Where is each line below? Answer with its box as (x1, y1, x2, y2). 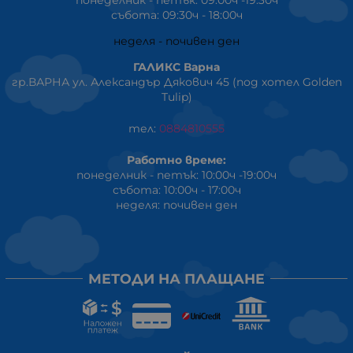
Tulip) (161, 90, 192, 105)
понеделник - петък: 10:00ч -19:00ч (76, 168, 277, 183)
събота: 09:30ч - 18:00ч (110, 8, 243, 23)
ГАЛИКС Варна (133, 60, 220, 75)
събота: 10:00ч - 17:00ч (112, 183, 241, 198)
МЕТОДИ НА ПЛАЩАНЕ (88, 270, 265, 288)
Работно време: (127, 153, 226, 168)
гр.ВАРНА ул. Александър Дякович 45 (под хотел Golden (11, 75, 342, 90)
